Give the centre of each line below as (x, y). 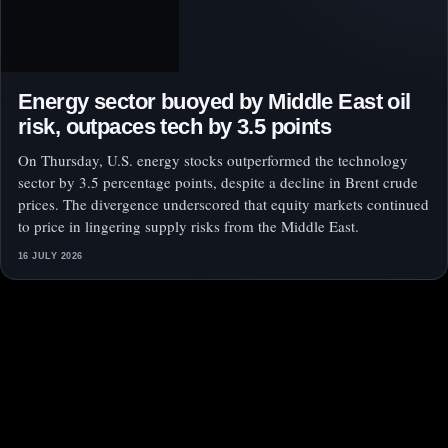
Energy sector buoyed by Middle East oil (214, 102)
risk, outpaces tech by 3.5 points (175, 127)
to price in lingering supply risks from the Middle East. (188, 226)
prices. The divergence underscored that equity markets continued (223, 204)
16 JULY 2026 (50, 256)
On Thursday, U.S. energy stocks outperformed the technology (213, 160)
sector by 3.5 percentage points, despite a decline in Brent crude (218, 182)
